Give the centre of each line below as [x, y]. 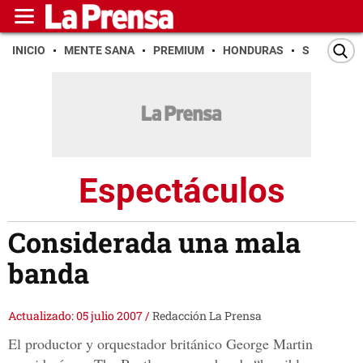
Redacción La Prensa [207, 316]
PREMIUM [179, 50]
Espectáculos [181, 190]
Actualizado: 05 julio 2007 [77, 316]
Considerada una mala [154, 242]
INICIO [29, 50]
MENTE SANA [99, 50]
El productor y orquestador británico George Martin [160, 344]
